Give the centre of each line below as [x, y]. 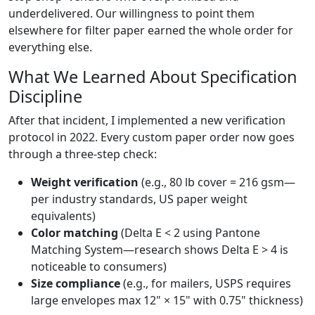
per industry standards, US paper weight [139, 199]
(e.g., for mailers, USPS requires [206, 284]
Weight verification [85, 182]
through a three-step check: [83, 154]
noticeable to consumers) [99, 267]
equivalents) [63, 216]
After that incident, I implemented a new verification [147, 121]
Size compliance [76, 284]
